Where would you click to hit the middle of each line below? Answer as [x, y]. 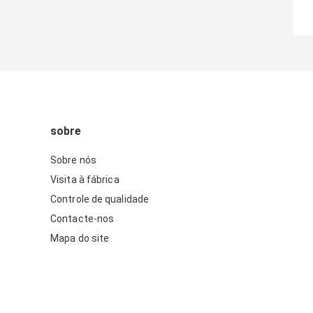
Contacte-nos [82, 219]
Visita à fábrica [85, 180]
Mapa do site [80, 239]
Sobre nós [73, 160]
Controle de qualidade [100, 199]
